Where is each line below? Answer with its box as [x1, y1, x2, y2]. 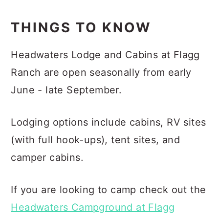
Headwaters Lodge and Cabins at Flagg [11, 49, 200, 61]
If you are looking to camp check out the [11, 184, 206, 196]
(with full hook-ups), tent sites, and [11, 134, 180, 146]
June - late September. [11, 84, 122, 96]
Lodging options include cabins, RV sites [11, 116, 206, 128]
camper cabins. [11, 152, 84, 163]
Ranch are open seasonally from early [11, 66, 192, 78]
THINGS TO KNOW [11, 19, 152, 36]
